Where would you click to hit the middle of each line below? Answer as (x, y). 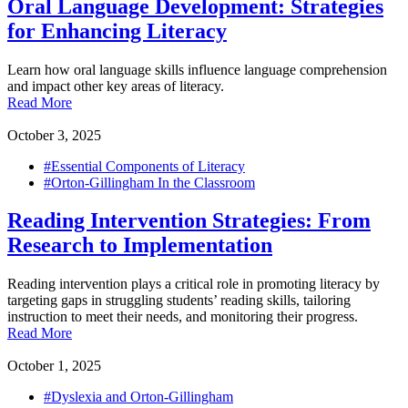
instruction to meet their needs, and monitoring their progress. (183, 317)
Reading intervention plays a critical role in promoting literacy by (194, 284)
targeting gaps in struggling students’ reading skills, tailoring (179, 301)
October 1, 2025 (54, 366)
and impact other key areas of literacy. (116, 86)
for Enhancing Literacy (117, 31)
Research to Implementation (140, 245)
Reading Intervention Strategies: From (189, 221)
